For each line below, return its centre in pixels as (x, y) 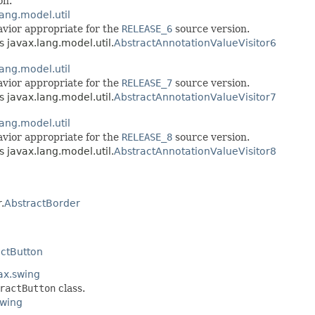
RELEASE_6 (147, 28)
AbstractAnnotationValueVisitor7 (195, 97)
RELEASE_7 (147, 83)
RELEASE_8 (147, 137)
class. (70, 288)
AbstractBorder (42, 203)
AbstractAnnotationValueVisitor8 (195, 151)
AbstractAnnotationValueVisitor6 (195, 43)
